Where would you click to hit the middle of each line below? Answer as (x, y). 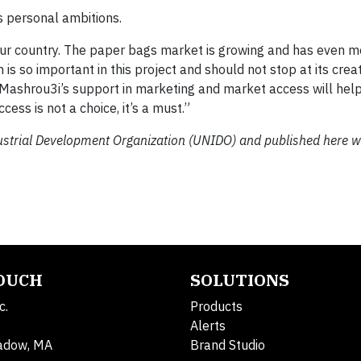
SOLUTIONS (240, 280)
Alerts (208, 325)
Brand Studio (228, 344)
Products (216, 306)
